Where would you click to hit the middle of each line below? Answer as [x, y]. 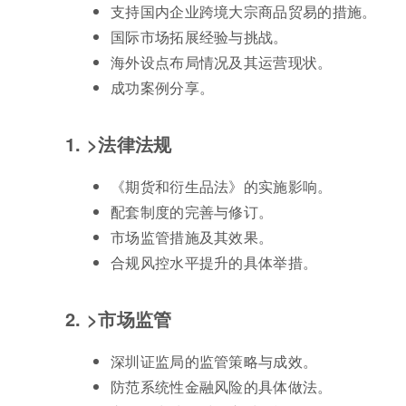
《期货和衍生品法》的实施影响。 [222, 187]
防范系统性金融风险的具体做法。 [222, 387]
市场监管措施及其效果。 [192, 237]
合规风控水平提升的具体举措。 [214, 263]
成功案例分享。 [163, 88]
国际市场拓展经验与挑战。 [199, 37]
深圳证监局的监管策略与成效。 [214, 362]
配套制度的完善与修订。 [192, 212]
